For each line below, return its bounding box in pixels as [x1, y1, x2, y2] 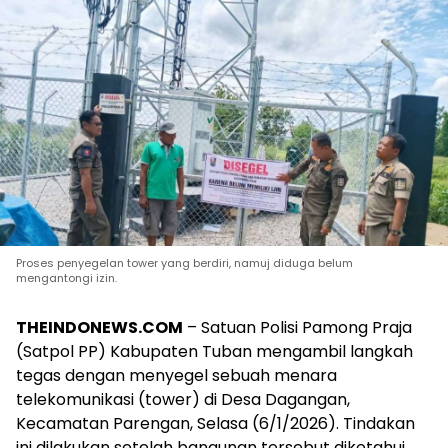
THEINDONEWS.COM [16, 315, 183, 339]
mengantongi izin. [16, 269, 117, 286]
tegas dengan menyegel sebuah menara [16, 363, 337, 387]
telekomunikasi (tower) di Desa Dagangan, [16, 387, 350, 411]
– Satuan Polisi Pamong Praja [183, 315, 412, 339]
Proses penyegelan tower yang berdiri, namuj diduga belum [16, 254, 353, 271]
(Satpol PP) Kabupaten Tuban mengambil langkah [16, 339, 413, 363]
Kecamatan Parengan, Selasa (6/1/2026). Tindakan [16, 411, 415, 435]
